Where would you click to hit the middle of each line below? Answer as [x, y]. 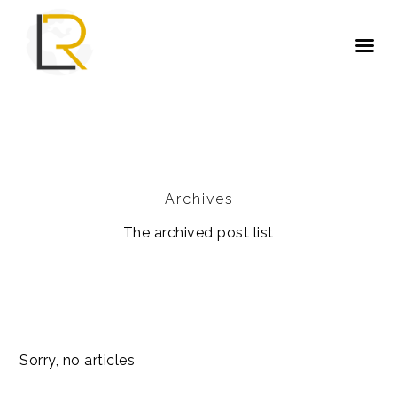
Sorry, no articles [78, 360]
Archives [199, 199]
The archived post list [198, 233]
